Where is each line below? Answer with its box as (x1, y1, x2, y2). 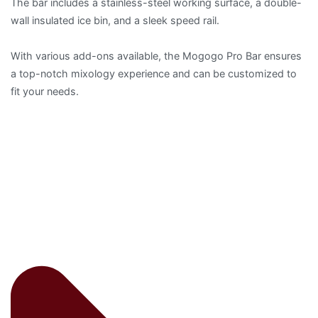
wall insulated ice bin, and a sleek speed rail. (11, 14, 219, 27)
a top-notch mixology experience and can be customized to (11, 67, 297, 80)
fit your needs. (11, 85, 79, 98)
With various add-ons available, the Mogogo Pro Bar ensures (11, 50, 302, 62)
